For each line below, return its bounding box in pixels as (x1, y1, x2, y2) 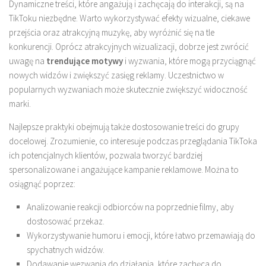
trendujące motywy (46, 55, 123, 67)
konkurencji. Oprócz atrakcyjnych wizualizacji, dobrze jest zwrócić (9, 41, 249, 53)
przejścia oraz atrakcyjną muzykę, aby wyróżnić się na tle (9, 27, 214, 39)
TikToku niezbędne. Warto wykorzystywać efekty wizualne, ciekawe (9, 12, 250, 24)
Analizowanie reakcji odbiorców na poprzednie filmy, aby (27, 201, 234, 213)
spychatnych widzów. (27, 244, 104, 256)
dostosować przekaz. (27, 216, 104, 227)
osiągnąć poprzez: (9, 178, 75, 190)
